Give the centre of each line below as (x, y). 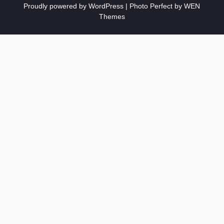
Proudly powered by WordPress (74, 6)
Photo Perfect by (157, 6)
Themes (112, 16)
